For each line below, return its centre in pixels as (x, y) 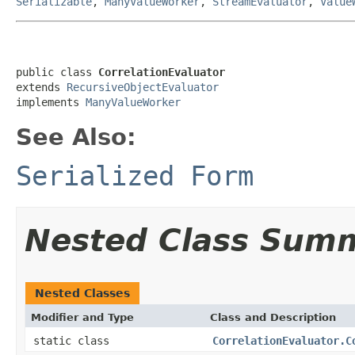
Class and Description (273, 317)
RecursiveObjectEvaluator (143, 87)
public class (57, 72)
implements (51, 102)
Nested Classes (82, 293)
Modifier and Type (82, 317)
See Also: (76, 137)
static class (74, 340)
